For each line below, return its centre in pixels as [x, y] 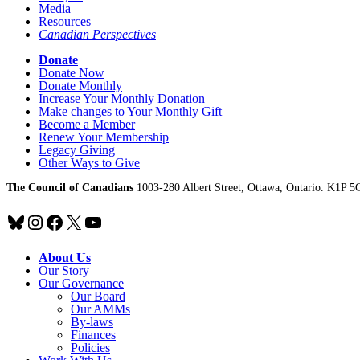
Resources [65, 21]
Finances [93, 334]
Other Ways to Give [89, 162]
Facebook [82, 221]
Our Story [64, 270]
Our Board [98, 296]
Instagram [64, 221]
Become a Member [87, 124]
